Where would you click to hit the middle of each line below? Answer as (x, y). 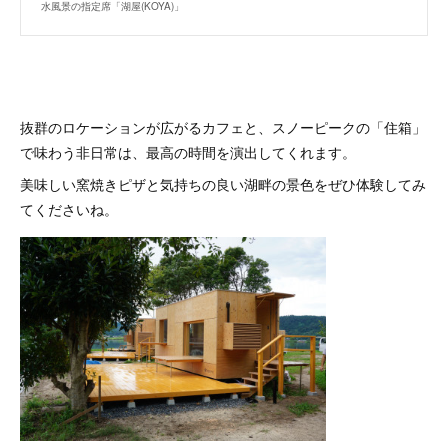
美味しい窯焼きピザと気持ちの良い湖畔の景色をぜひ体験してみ (223, 184)
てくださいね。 (69, 209)
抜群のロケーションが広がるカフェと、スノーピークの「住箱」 (223, 127)
